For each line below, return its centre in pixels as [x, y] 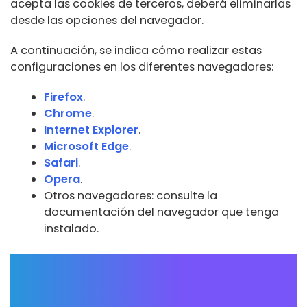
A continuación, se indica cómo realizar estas [136, 50]
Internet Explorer [91, 130]
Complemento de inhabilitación [148, 265]
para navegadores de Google [138, 286]
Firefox [64, 97]
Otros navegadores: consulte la [131, 195]
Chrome [68, 113]
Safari [61, 162]
